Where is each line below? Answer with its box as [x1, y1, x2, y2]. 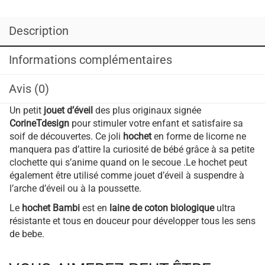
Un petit [9, 104, 44, 116]
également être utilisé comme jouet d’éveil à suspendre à [9, 169, 244, 181]
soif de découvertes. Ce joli [9, 130, 123, 142]
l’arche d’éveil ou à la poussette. [9, 182, 141, 194]
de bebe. [9, 228, 44, 240]
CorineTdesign [9, 117, 69, 129]
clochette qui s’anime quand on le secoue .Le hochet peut [9, 156, 247, 168]
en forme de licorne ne [151, 130, 246, 142]
